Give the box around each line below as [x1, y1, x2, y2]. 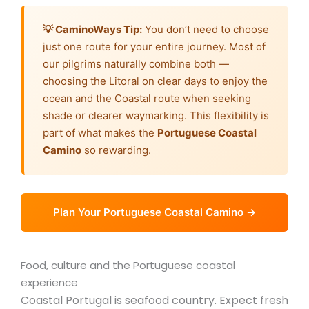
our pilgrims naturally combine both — [43, 57, 229, 71]
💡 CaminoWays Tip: [43, 23, 142, 37]
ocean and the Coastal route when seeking [43, 92, 251, 106]
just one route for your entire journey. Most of [43, 40, 266, 54]
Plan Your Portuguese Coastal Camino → [53, 206, 256, 219]
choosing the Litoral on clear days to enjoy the [43, 74, 268, 88]
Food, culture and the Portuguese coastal [21, 258, 235, 273]
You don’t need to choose [142, 23, 269, 37]
